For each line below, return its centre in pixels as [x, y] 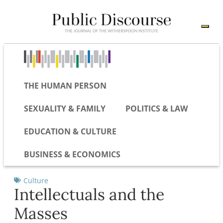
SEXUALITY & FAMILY [65, 108]
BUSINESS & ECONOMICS [72, 154]
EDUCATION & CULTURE [70, 131]
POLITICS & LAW [157, 108]
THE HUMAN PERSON [65, 85]
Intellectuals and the [89, 194]
